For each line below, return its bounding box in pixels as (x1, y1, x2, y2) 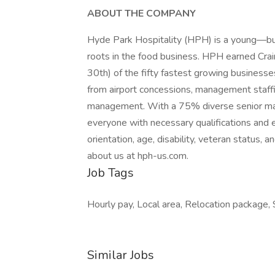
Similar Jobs (87, 247, 154, 263)
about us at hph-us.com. (87, 149, 188, 163)
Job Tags (87, 165, 134, 181)
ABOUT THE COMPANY (87, 7, 196, 20)
